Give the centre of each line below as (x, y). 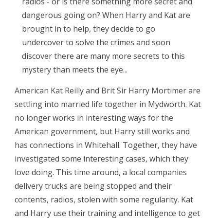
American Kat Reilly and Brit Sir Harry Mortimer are (108, 91)
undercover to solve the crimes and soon (96, 42)
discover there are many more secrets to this (103, 56)
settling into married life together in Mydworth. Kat (108, 104)
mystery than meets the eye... (75, 70)
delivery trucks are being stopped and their (93, 186)
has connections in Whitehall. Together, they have (106, 145)
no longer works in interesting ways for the (94, 118)
